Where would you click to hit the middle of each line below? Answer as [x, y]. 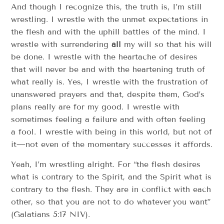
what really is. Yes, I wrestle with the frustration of [110, 82]
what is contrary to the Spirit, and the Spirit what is [111, 176]
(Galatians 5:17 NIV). [51, 214]
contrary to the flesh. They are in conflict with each [111, 189]
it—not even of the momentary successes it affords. [112, 144]
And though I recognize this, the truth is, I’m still [107, 7]
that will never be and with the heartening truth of [108, 69]
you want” [192, 201]
